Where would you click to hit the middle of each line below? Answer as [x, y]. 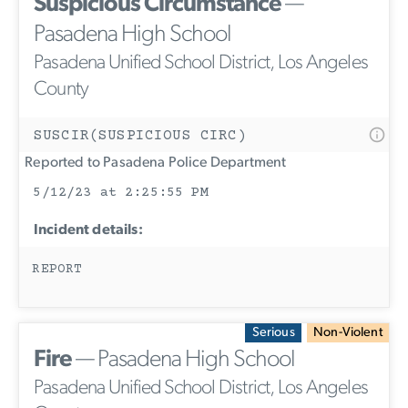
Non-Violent [348, 332]
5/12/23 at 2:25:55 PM [121, 193]
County [61, 90]
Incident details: [88, 231]
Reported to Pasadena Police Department [153, 163]
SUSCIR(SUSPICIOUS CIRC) [140, 136]
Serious [273, 332]
